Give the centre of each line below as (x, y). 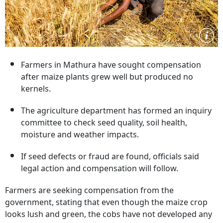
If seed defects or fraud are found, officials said (110, 156)
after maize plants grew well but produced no (107, 77)
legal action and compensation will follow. (100, 168)
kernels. (36, 89)
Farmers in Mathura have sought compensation (111, 65)
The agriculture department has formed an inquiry (116, 111)
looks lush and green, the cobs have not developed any (109, 214)
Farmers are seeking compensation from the (89, 190)
